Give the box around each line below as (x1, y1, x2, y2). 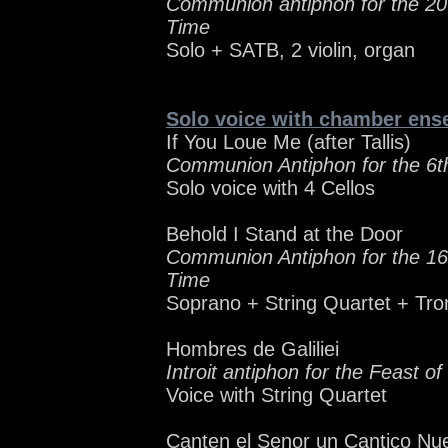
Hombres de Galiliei (166, 338, 339, 361)
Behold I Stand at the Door (166, 223, 403, 246)
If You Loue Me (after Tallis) (166, 131, 411, 154)
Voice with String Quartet (166, 384, 387, 407)
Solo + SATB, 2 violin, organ (166, 39, 415, 62)
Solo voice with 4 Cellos (166, 177, 375, 200)
